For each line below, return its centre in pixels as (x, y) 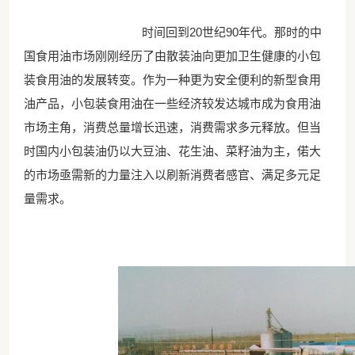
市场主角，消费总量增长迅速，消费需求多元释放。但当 (172, 128)
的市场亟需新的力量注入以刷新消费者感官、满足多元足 (172, 175)
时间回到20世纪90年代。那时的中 (219, 32)
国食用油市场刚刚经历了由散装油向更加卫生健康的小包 (172, 56)
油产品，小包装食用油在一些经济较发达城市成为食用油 (172, 104)
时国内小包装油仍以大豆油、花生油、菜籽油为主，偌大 (172, 151)
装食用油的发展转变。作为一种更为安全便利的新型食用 (172, 80)
